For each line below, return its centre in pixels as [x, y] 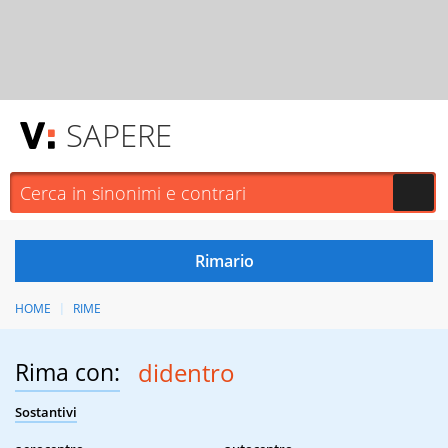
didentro [186, 373]
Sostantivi [46, 412]
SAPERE [119, 135]
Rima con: [67, 372]
